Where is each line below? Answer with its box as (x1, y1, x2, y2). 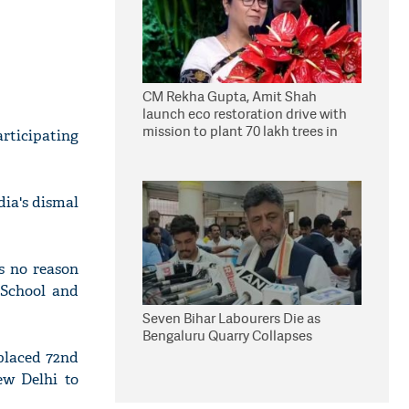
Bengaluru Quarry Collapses (142, 326, 312, 345)
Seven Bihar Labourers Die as (142, 309, 320, 328)
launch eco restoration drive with (142, 104, 347, 123)
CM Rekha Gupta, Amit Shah (142, 87, 317, 106)
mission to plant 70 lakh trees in (142, 121, 338, 141)
